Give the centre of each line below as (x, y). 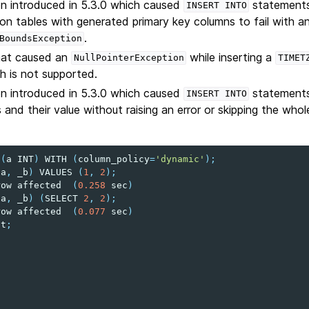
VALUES (56, 172)
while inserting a (231, 57)
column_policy (114, 159)
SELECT (62, 198)
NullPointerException (129, 58)
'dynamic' (180, 159)
